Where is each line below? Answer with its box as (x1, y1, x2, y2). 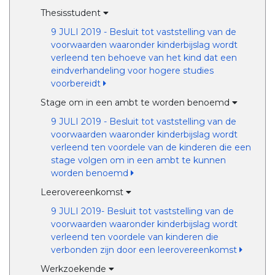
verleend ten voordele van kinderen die (50, 231, 219, 242)
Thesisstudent (40, 7, 103, 18)
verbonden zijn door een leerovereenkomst (50, 244, 239, 255)
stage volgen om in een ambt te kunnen (50, 155, 226, 166)
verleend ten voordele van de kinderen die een (50, 142, 251, 153)
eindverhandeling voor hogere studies (50, 65, 214, 76)
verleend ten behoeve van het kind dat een (50, 52, 237, 63)
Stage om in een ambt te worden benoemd (40, 97, 232, 108)
